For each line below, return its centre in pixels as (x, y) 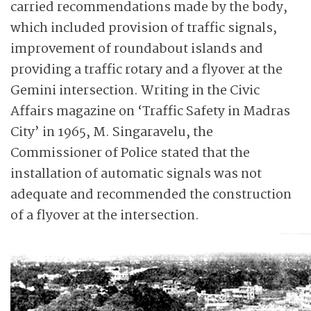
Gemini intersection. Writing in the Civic (135, 91)
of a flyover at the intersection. (105, 216)
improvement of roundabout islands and (137, 49)
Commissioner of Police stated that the (130, 153)
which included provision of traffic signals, (144, 28)
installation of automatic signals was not (136, 174)
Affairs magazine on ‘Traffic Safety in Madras (150, 112)
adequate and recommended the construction (151, 195)
